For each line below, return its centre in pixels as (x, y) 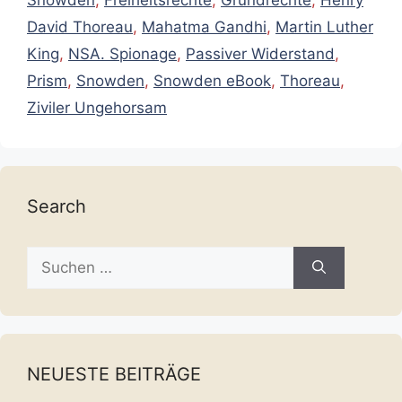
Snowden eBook (212, 80)
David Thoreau (80, 26)
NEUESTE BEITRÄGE (114, 374)
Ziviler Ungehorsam (97, 107)
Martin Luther (324, 26)
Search (57, 206)
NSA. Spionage (122, 53)
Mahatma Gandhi (204, 26)
